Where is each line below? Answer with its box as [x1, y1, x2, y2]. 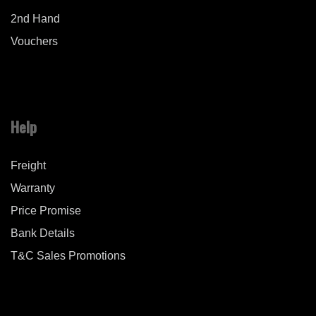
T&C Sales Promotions [11, 250, 126, 262]
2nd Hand [11, 13, 60, 25]
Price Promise [11, 205, 81, 217]
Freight [11, 159, 46, 172]
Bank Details [11, 227, 75, 240]
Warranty [11, 182, 55, 195]
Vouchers [11, 35, 58, 48]
